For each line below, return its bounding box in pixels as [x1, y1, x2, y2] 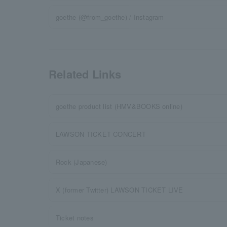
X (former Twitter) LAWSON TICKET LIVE [56, 185, 183, 195]
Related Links [49, 66, 122, 82]
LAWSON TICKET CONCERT [56, 129, 146, 139]
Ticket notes [56, 213, 94, 222]
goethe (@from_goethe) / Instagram [56, 12, 164, 22]
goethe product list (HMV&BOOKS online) [56, 101, 182, 111]
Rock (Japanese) [56, 157, 107, 167]
